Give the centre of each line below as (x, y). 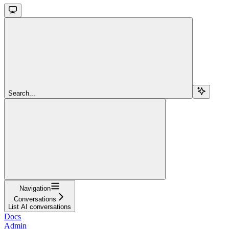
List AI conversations (40, 207)
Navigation (35, 188)
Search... (22, 93)
